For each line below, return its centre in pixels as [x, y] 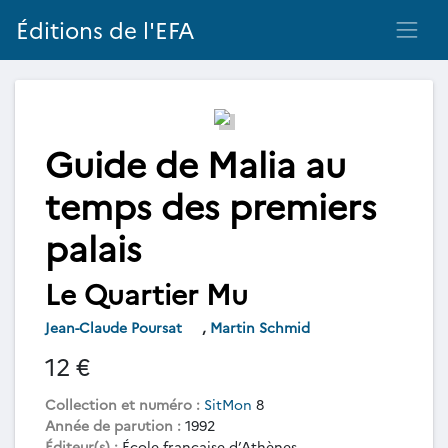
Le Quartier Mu [146, 292]
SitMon [228, 404]
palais [93, 246]
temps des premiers [211, 204]
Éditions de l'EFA [105, 30]
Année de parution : [113, 425]
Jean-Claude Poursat [115, 327]
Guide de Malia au [195, 162]
